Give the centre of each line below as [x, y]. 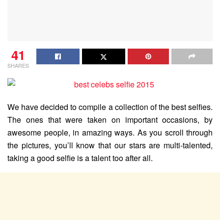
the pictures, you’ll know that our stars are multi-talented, [110, 145]
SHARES [18, 65]
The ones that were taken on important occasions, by [110, 119]
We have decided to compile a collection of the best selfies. [110, 107]
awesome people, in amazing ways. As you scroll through [110, 132]
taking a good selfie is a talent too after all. [80, 158]
